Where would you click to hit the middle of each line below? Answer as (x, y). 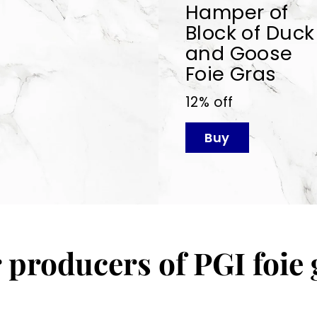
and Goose (239, 53)
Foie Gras (231, 74)
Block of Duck (250, 33)
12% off (209, 102)
